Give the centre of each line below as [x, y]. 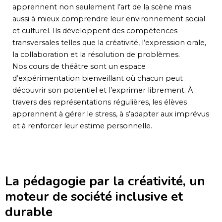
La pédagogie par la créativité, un [105, 181]
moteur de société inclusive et [94, 196]
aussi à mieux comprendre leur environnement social [109, 19]
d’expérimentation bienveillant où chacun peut [98, 78]
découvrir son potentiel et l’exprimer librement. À [103, 90]
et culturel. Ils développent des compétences [95, 30]
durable [29, 212]
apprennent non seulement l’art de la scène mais [102, 7]
